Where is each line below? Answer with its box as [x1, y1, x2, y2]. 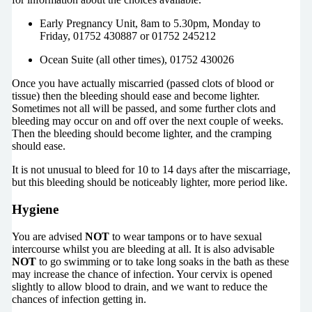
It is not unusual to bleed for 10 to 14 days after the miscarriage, [11, 164, 290, 176]
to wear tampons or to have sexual [109, 230, 262, 242]
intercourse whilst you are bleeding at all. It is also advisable [11, 242, 274, 255]
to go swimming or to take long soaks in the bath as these [36, 255, 289, 267]
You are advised [11, 230, 85, 242]
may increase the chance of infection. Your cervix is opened [11, 267, 272, 280]
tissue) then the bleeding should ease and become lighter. [11, 90, 260, 102]
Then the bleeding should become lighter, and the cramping [11, 127, 272, 140]
